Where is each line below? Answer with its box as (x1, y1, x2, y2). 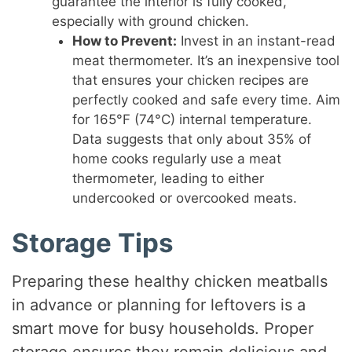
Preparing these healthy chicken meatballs (12, 272, 328, 291)
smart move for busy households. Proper (12, 319, 314, 339)
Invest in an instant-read (176, 33, 335, 49)
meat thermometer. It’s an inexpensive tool (71, 53, 339, 69)
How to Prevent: (71, 33, 177, 49)
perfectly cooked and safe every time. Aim (71, 92, 340, 108)
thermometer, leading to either (71, 170, 264, 187)
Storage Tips (12, 226, 174, 258)
